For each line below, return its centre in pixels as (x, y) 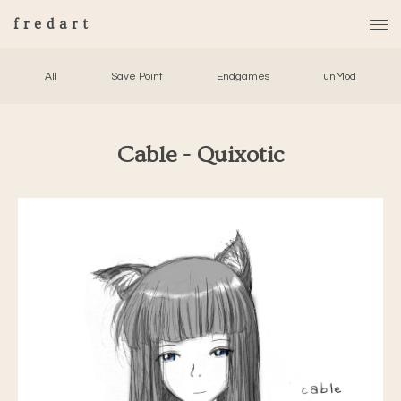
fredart (53, 24)
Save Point (137, 77)
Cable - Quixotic (200, 155)
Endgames (243, 77)
